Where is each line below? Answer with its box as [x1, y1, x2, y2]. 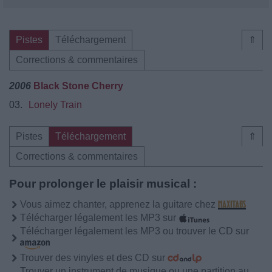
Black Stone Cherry [33, 80, 123, 91]
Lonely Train [29, 99, 82, 110]
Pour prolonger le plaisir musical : [9, 177, 197, 190]
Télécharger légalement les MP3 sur [20, 212, 178, 223]
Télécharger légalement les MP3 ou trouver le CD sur [20, 225, 249, 236]
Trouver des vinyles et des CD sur [20, 252, 168, 263]
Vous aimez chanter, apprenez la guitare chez [20, 199, 218, 209]
